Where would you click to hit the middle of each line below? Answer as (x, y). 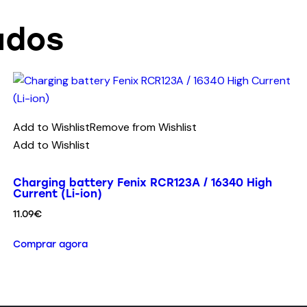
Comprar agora (50, 244)
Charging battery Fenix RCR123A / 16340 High (142, 183)
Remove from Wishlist (143, 127)
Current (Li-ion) (57, 194)
